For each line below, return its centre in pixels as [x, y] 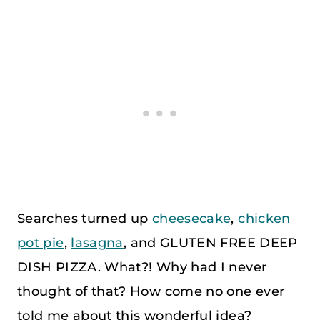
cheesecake [191, 218]
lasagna [97, 242]
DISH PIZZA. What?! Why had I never [142, 267]
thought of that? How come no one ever [151, 291]
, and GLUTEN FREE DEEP [210, 242]
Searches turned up [85, 218]
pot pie [41, 242]
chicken [264, 218]
